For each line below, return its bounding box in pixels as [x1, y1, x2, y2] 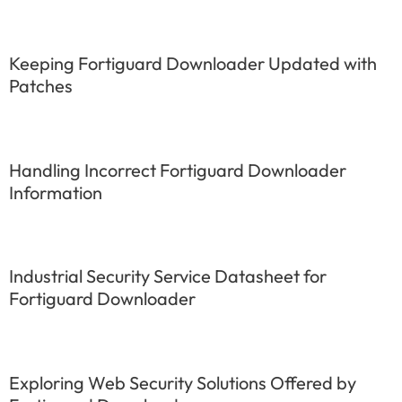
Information [9, 180, 102, 204]
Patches [9, 74, 73, 97]
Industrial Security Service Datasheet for [9, 265, 327, 288]
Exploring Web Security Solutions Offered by [9, 371, 356, 394]
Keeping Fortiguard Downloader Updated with [9, 51, 377, 74]
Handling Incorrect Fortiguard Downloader [9, 158, 346, 181]
